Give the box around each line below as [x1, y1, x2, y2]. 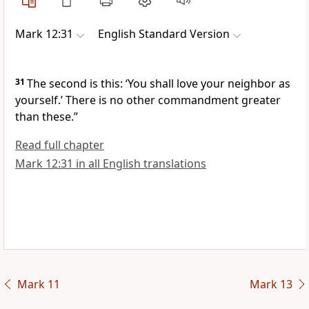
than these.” [15, 109, 78, 125]
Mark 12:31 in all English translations [15, 156, 206, 172]
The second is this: [27, 76, 126, 92]
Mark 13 [249, 277, 292, 292]
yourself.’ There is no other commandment [15, 92, 241, 108]
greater [241, 92, 281, 108]
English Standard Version [98, 26, 230, 42]
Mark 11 [17, 277, 60, 292]
